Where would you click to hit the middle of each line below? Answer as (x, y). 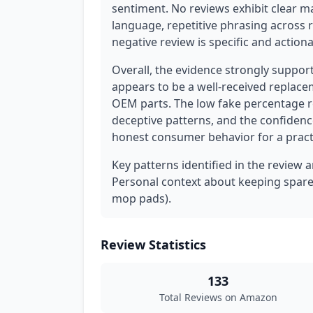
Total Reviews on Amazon (218, 297)
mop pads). (141, 198)
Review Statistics (153, 245)
